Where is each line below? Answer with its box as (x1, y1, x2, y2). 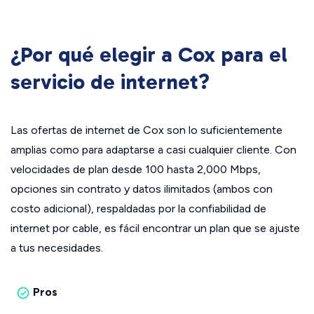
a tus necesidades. (11, 241, 103, 255)
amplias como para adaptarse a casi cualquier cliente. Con (11, 143, 296, 157)
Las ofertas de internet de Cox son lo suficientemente (11, 123, 282, 137)
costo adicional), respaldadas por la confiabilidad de (11, 202, 266, 216)
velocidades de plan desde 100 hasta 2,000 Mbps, (11, 163, 261, 177)
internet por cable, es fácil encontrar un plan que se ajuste (11, 221, 300, 235)
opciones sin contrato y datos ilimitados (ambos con (11, 182, 273, 196)
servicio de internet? (11, 69, 210, 95)
